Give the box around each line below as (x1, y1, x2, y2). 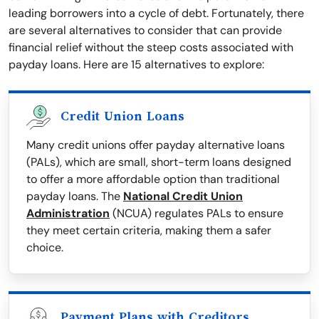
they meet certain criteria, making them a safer (26, 223, 271, 239)
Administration (26, 206, 110, 221)
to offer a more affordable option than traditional (26, 172, 280, 187)
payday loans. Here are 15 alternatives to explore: (9, 57, 264, 73)
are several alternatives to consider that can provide (9, 23, 282, 38)
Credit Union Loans (61, 109, 184, 124)
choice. (26, 240, 63, 256)
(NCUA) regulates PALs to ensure (110, 206, 283, 221)
